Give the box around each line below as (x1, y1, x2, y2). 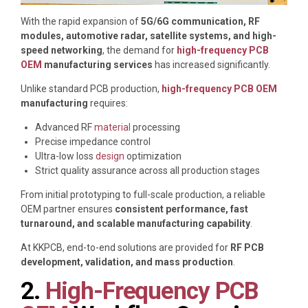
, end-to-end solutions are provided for (63, 241, 230, 253)
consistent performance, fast (115, 203, 248, 214)
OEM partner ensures (21, 203, 115, 214)
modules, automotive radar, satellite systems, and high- (21, 30, 276, 41)
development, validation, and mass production (21, 256, 233, 267)
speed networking (21, 44, 102, 56)
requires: (88, 97, 128, 109)
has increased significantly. (153, 58, 270, 70)
